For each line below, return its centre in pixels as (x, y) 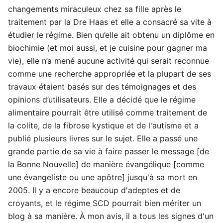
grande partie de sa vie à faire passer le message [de (109, 151)
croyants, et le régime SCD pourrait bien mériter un (105, 203)
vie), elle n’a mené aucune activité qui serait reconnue (109, 61)
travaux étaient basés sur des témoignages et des (102, 87)
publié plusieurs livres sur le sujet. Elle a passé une (103, 138)
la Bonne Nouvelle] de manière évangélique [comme (106, 164)
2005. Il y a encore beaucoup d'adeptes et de (94, 190)
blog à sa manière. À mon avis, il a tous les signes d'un (111, 216)
